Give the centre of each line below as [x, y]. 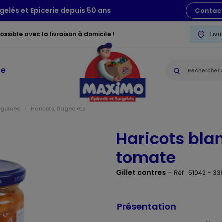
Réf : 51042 [190, 172]
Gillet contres [141, 172]
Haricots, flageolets [58, 108]
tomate [146, 157]
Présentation [147, 206]
